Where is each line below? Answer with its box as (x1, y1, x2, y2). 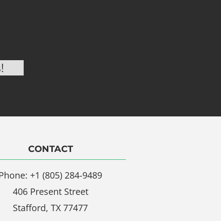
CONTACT (28, 144, 73, 155)
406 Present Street (12, 185, 88, 198)
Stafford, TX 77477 (13, 202, 88, 214)
